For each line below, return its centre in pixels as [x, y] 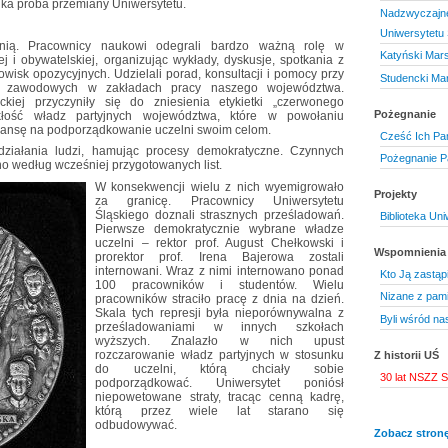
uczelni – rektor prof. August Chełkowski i [219, 242]
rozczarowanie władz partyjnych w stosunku [219, 354]
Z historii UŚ [406, 354]
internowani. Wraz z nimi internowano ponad [219, 270]
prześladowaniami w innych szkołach [219, 326]
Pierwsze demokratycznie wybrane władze [219, 228]
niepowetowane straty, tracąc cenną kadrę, [219, 396]
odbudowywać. [136, 424]
